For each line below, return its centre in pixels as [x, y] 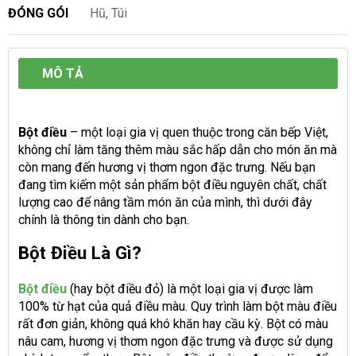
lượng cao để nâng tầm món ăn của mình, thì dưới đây [165, 202]
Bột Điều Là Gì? [80, 252]
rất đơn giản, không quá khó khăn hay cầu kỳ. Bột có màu [173, 323]
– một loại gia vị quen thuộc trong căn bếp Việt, [197, 132]
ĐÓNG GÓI [38, 13]
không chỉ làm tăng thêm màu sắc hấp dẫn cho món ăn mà [178, 149]
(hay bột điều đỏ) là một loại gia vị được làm [190, 288]
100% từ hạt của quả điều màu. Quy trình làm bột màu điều [178, 306]
